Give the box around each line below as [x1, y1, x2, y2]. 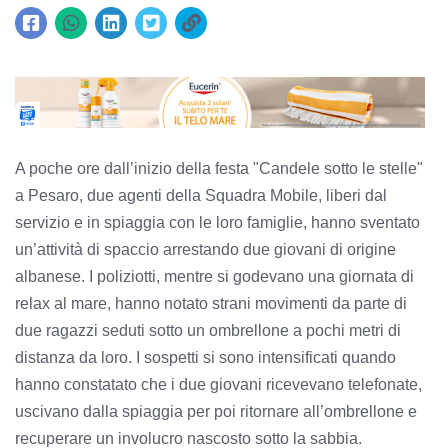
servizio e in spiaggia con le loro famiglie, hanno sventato [15, 213, 420, 231]
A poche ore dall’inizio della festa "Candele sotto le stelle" [15, 159, 423, 177]
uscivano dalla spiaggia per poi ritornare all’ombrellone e [15, 402, 417, 420]
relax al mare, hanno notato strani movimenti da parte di [15, 294, 407, 312]
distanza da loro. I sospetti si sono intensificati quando [15, 348, 396, 366]
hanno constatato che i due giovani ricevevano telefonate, [15, 375, 422, 393]
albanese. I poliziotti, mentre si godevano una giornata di [15, 267, 414, 285]
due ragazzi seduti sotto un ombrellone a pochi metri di [15, 321, 401, 339]
